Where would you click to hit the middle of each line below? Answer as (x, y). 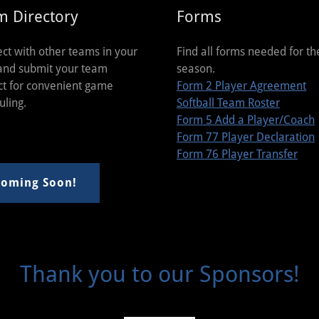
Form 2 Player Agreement (241, 86)
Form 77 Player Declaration (246, 137)
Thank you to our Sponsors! (159, 274)
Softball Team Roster (228, 103)
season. (196, 69)
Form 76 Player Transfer (237, 155)
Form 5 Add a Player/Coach (246, 120)
